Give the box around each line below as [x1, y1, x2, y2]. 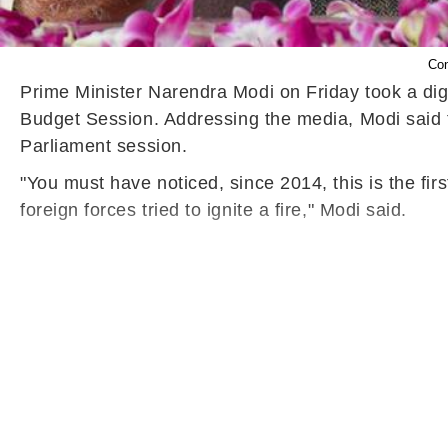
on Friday [279, 82, 360, 102]
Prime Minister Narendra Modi [20, 82, 280, 102]
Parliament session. [20, 136, 188, 156]
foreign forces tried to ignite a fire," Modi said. [20, 200, 408, 220]
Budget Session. [20, 109, 160, 129]
